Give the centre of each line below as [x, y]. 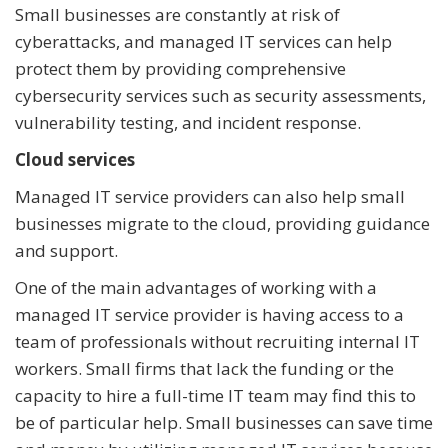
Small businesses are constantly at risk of [177, 15]
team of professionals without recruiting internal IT [217, 342]
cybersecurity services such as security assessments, [220, 96]
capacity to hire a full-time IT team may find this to [215, 396]
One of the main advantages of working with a [196, 288]
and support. [66, 251]
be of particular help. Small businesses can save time [224, 423]
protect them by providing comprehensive [180, 69]
